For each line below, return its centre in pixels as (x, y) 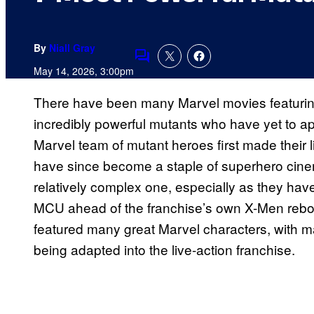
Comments (166, 65)
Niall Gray (72, 48)
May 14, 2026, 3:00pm (84, 71)
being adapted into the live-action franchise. (164, 250)
